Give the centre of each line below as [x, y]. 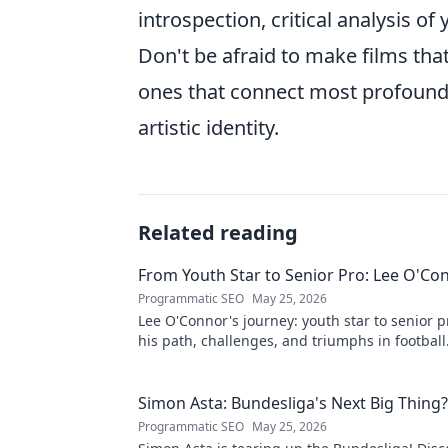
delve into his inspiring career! [241, 361]
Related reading [218, 233]
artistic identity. [208, 128]
